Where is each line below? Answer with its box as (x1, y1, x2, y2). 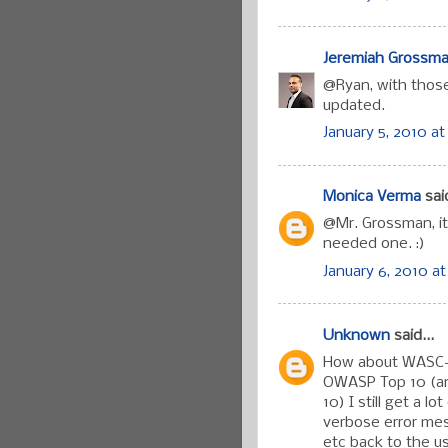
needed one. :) (323, 236, 425, 253)
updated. (323, 97, 385, 114)
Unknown (323, 327, 390, 344)
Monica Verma (323, 189, 421, 206)
